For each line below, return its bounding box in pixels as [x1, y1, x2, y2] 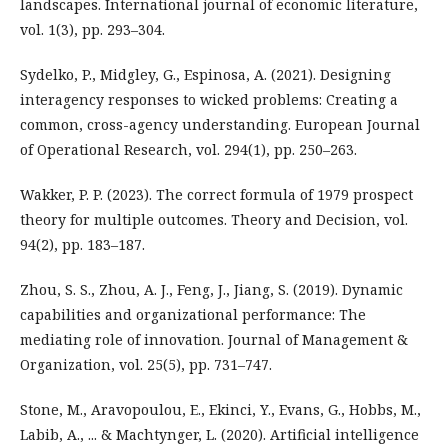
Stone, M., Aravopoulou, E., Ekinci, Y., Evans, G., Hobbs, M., [20, 399, 421, 419]
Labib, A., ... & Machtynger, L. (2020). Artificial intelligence [20, 424, 419, 444]
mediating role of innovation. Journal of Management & [20, 329, 408, 349]
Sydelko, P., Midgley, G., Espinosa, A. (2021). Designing [20, 64, 391, 84]
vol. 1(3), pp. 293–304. [20, 19, 165, 39]
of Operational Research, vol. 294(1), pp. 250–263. [20, 139, 357, 159]
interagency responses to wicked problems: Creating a [20, 89, 398, 109]
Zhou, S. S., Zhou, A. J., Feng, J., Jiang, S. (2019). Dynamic [20, 279, 403, 299]
